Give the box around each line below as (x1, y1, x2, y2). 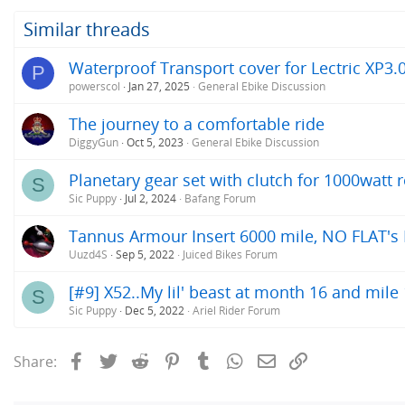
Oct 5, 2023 (127, 134, 184, 150)
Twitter (118, 349, 167, 370)
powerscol (69, 78, 120, 94)
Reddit (150, 349, 195, 370)
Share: (14, 351, 57, 372)
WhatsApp (246, 349, 317, 370)
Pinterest (182, 349, 245, 370)
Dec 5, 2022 (125, 302, 184, 318)
